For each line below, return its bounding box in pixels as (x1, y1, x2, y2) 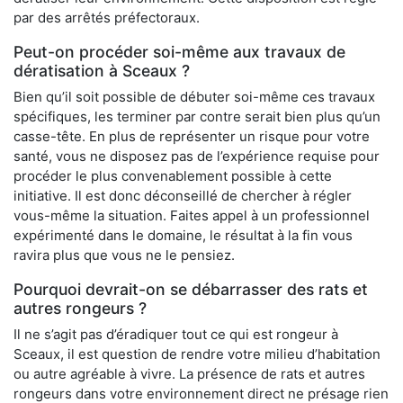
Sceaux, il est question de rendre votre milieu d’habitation (13, 345, 381, 363)
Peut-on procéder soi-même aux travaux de (13, 42, 345, 62)
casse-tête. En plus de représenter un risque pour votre (13, 128, 370, 146)
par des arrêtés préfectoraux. (13, 9, 200, 27)
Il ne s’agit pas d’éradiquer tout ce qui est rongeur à (13, 326, 338, 344)
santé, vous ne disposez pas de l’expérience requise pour (13, 148, 380, 166)
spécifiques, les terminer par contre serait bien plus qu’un (13, 108, 381, 126)
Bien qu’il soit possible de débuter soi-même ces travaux (13, 88, 375, 106)
